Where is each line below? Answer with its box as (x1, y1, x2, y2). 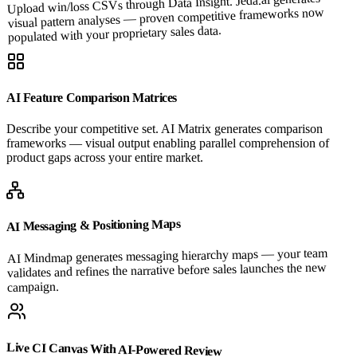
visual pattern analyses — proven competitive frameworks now (7, 5, 324, 30)
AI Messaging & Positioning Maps (6, 217, 181, 234)
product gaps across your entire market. (6, 151, 203, 165)
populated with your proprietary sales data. (7, 22, 222, 45)
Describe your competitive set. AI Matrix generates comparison (6, 122, 323, 136)
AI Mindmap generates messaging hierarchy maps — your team (6, 245, 328, 265)
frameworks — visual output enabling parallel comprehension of (6, 136, 329, 151)
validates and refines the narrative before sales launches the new (6, 260, 327, 280)
